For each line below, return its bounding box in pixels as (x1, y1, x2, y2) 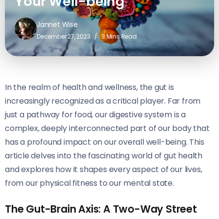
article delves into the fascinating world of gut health (5, 150, 202, 162)
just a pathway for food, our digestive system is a (5, 109, 186, 121)
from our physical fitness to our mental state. (5, 177, 174, 189)
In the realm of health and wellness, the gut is (5, 82, 174, 93)
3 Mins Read (100, 32, 137, 41)
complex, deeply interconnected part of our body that (5, 123, 210, 134)
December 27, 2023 (37, 32, 92, 41)
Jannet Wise (37, 20, 78, 30)
